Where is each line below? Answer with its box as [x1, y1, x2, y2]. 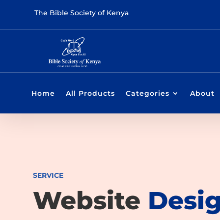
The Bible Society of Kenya [34, 8, 129, 17]
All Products [65, 88, 115, 98]
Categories [125, 88, 169, 98]
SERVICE [33, 170, 64, 180]
